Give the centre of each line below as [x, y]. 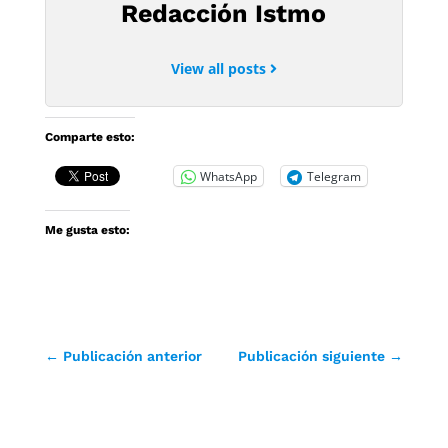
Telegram [333, 176]
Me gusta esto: [87, 230]
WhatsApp [228, 176]
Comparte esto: [89, 137]
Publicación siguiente [312, 356]
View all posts [220, 69]
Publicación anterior [132, 356]
